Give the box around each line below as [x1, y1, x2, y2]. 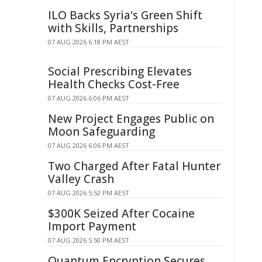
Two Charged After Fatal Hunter [48, 158, 220, 174]
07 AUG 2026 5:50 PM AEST [48, 236, 129, 244]
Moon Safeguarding [48, 124, 155, 139]
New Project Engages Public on [48, 111, 214, 126]
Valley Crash [48, 171, 114, 187]
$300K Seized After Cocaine [48, 206, 195, 221]
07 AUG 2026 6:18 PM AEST [48, 37, 129, 46]
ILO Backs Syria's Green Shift [48, 8, 202, 23]
